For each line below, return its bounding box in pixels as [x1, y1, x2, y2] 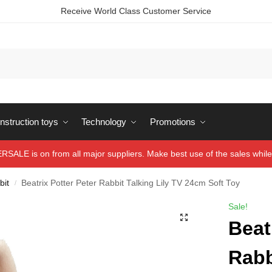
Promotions [149, 117, 195, 127]
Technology [81, 117, 126, 127]
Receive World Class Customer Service [61, 6, 211, 16]
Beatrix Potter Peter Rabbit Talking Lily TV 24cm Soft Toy [21, 178, 240, 188]
